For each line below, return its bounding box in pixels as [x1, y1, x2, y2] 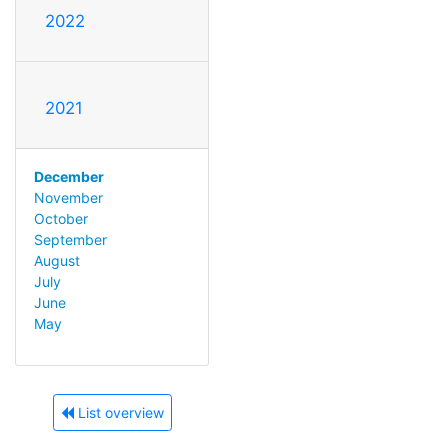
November [33, 188, 103, 206]
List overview [73, 404, 164, 422]
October [33, 209, 88, 227]
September [33, 230, 107, 248]
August [33, 251, 80, 269]
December [33, 167, 104, 185]
